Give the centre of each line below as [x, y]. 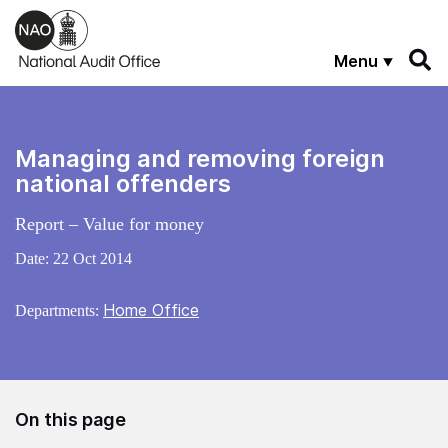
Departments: [59, 310]
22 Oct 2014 [92, 258]
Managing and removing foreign [200, 158]
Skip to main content [84, 17]
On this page [70, 419]
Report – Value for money [109, 223]
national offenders [123, 183]
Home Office [151, 309]
